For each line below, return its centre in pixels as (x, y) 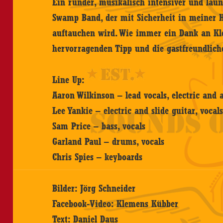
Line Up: (69, 79)
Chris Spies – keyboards (98, 157)
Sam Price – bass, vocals (99, 126)
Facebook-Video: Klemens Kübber (115, 203)
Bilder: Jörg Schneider (94, 188)
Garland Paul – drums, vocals (109, 141)
